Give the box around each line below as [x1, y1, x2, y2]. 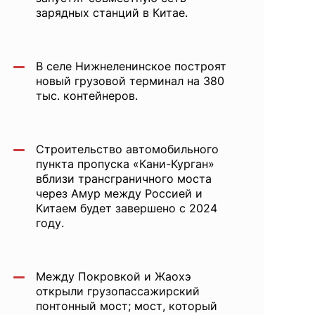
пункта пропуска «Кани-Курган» [36, 157, 214, 171]
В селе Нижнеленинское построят [36, 59, 226, 73]
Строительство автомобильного [36, 142, 219, 156]
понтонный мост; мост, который [36, 299, 217, 313]
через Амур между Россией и [36, 186, 202, 200]
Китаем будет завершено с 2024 [36, 201, 217, 215]
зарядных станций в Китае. [36, 6, 188, 20]
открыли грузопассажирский [36, 284, 200, 298]
